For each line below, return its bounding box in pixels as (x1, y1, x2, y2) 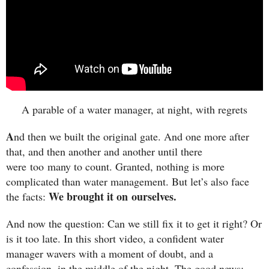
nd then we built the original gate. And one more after (14, 129, 249, 144)
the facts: (6, 189, 49, 204)
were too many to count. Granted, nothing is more (6, 159, 225, 174)
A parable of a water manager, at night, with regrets (22, 102, 247, 117)
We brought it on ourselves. (49, 189, 177, 205)
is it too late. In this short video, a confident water (6, 231, 224, 246)
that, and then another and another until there (6, 144, 202, 159)
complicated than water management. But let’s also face (6, 174, 249, 189)
